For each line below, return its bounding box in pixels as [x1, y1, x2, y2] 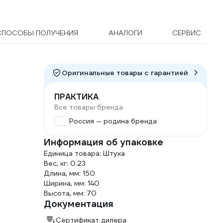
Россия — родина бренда [69, 116, 157, 126]
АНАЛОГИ [108, 28, 142, 38]
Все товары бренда [54, 103, 123, 112]
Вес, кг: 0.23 [44, 159, 86, 168]
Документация [44, 198, 113, 210]
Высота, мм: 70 [44, 189, 97, 198]
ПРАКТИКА [54, 92, 99, 103]
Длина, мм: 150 [44, 169, 95, 178]
